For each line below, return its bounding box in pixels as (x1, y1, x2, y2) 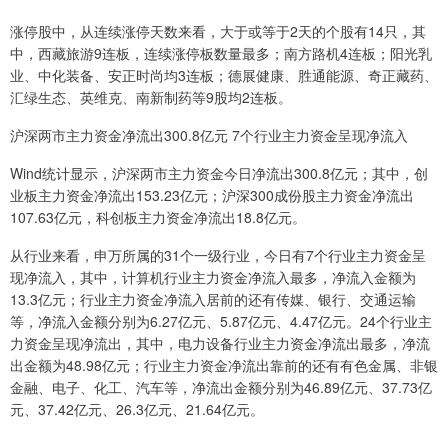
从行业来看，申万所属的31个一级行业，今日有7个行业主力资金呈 (10, 244, 426, 265)
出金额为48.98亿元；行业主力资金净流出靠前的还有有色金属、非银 (10, 354, 438, 375)
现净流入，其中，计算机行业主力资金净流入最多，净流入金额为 (10, 266, 416, 287)
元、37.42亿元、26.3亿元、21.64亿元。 (10, 398, 264, 419)
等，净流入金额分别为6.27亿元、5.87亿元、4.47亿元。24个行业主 (10, 310, 432, 331)
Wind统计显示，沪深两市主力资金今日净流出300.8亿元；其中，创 (10, 162, 428, 183)
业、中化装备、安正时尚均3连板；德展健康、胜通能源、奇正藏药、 (10, 64, 438, 85)
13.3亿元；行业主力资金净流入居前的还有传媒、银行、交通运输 (10, 288, 416, 309)
